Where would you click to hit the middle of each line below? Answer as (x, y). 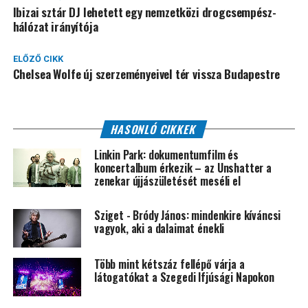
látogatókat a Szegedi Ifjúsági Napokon (184, 277)
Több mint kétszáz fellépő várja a (169, 264)
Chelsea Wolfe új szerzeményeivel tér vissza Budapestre (146, 74)
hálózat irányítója (55, 26)
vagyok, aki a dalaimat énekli (159, 229)
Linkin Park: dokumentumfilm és (166, 155)
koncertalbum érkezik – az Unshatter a (183, 168)
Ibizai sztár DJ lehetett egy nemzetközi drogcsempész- (144, 12)
